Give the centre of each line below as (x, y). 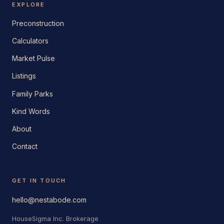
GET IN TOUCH (39, 181)
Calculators (30, 41)
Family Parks (32, 93)
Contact (25, 146)
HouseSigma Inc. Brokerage (55, 218)
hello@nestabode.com (49, 199)
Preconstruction (38, 23)
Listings (24, 76)
